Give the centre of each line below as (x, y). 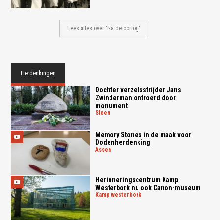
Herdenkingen (38, 73)
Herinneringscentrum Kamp (137, 180)
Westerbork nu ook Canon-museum (148, 188)
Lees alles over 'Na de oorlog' (104, 28)
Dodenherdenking (123, 143)
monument (111, 105)
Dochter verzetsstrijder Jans (138, 90)
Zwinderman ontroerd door (135, 97)
